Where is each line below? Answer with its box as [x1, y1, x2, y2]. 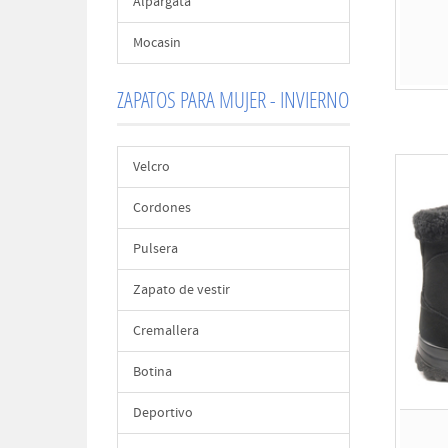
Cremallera [133, 322, 199, 340]
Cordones [133, 199, 191, 217]
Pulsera [133, 240, 178, 258]
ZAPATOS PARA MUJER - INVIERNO [117, 85, 349, 114]
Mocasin [133, 34, 181, 52]
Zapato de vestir [133, 281, 230, 299]
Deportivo [133, 404, 193, 422]
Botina [133, 363, 172, 381]
